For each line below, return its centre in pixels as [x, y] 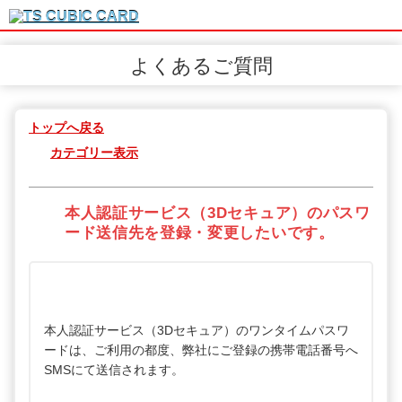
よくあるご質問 [201, 66]
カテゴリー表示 [94, 153]
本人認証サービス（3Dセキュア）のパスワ [218, 214]
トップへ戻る [66, 127]
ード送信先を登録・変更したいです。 [200, 233]
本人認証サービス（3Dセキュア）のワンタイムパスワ [197, 331]
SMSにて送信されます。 [114, 370]
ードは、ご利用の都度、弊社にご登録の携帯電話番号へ [201, 350]
